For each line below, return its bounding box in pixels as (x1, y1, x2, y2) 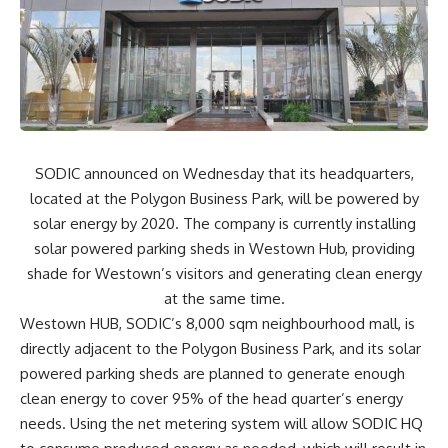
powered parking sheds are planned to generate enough (20, 363, 405, 383)
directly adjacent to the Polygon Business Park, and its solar (20, 338, 421, 358)
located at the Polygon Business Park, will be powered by (29, 188, 419, 208)
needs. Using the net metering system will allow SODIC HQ (20, 413, 423, 433)
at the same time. (163, 288, 285, 308)
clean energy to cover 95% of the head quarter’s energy (20, 388, 403, 408)
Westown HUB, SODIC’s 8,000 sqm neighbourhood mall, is (20, 313, 415, 333)
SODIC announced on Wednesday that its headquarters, (34, 163, 414, 183)
